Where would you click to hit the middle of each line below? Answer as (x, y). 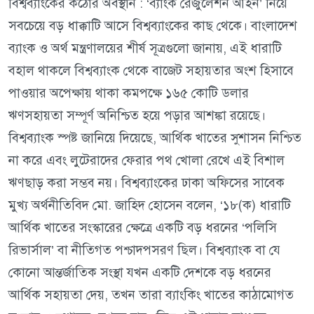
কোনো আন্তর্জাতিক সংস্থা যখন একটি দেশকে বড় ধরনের (140, 273)
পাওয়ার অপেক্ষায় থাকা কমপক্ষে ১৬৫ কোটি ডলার (129, 93)
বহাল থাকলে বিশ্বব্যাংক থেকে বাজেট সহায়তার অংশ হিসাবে (151, 71)
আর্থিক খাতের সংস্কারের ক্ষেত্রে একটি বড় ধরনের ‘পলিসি (143, 228)
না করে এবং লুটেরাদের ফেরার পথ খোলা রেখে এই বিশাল (146, 161)
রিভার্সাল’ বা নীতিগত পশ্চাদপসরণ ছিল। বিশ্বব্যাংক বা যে (144, 250)
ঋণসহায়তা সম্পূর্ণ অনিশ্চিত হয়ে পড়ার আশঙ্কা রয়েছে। (137, 116)
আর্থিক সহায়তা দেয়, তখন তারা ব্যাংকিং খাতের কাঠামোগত (151, 295)
